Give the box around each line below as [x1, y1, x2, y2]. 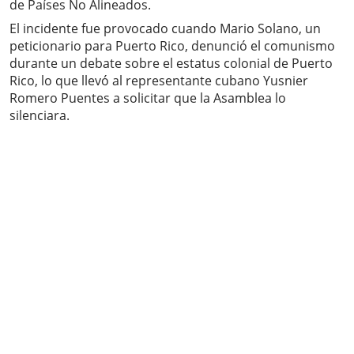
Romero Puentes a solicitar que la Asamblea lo [9, 89, 286, 107]
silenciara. [9, 107, 70, 125]
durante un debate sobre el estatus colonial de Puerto [9, 55, 333, 73]
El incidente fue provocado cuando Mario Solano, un [9, 20, 321, 38]
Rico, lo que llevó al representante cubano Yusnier [9, 72, 308, 90]
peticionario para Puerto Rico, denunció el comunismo [9, 37, 335, 55]
